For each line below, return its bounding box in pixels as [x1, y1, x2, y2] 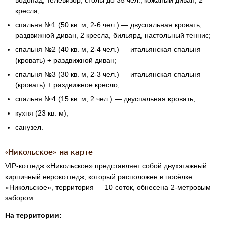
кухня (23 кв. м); [15, 109, 68, 118]
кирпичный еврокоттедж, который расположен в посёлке [5, 173, 192, 181]
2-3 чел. [90, 70, 117, 79]
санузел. [15, 123, 43, 132]
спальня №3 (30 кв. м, [15, 70, 90, 79]
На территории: [5, 211, 62, 220]
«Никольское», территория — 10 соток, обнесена [5, 183, 171, 192]
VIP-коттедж [5, 162, 44, 171]
